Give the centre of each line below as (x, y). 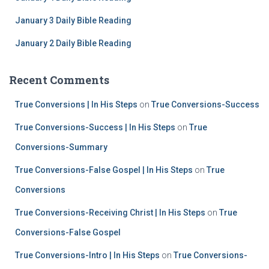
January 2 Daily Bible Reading (73, 43)
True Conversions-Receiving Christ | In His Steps (110, 212)
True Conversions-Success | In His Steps (95, 127)
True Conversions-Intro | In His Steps (87, 255)
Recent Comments (59, 80)
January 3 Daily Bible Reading (73, 20)
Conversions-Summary (61, 147)
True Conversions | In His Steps (76, 104)
